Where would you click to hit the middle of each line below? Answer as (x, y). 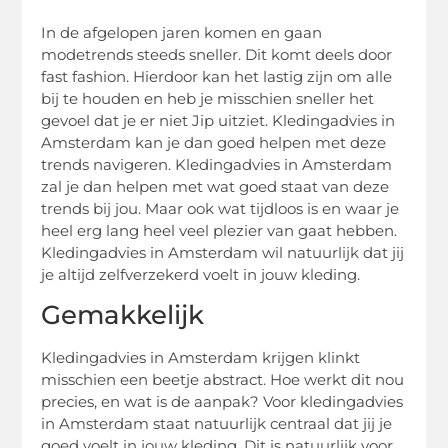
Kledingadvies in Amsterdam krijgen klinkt (201, 358)
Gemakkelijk (123, 315)
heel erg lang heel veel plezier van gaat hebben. (219, 231)
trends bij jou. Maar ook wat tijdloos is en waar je (220, 209)
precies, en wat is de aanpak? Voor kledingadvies (222, 402)
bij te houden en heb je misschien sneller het (208, 99)
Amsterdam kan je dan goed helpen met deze (214, 143)
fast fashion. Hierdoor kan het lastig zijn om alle (217, 77)
